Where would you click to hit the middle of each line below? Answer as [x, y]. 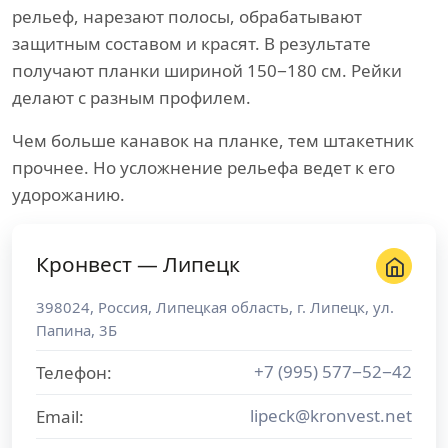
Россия [123, 307]
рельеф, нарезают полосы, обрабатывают [187, 16]
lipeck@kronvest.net [331, 415]
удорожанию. [68, 194]
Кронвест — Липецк [138, 264]
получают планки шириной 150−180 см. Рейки [207, 70]
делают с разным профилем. [131, 97]
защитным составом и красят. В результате [191, 43]
